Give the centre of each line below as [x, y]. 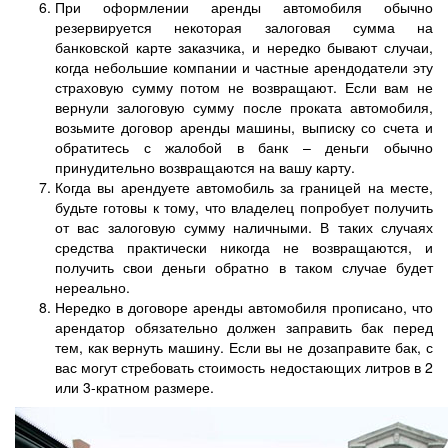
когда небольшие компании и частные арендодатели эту [244, 66]
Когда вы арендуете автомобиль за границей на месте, [244, 186]
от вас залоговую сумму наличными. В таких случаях [244, 226]
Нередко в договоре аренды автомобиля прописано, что [244, 306]
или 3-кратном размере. [134, 386]
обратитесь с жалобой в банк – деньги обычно [244, 146]
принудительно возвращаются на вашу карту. [205, 166]
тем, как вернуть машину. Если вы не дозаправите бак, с [244, 346]
